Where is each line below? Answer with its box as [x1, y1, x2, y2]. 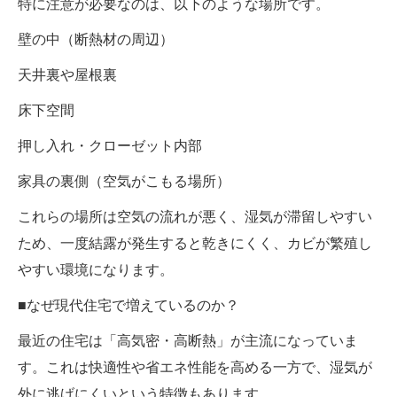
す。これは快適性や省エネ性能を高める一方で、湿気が [18, 359, 372, 375]
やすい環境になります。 [18, 261, 174, 277]
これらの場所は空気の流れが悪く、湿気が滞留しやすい [18, 208, 372, 224]
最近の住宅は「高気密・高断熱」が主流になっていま [18, 332, 358, 348]
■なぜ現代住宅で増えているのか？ [18, 297, 239, 313]
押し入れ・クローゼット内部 [18, 137, 202, 153]
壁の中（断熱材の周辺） [18, 31, 174, 47]
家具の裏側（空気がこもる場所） [18, 173, 230, 189]
